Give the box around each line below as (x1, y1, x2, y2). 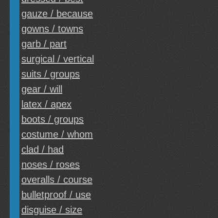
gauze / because (21, 8, 93, 19)
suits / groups (21, 69, 80, 79)
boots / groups (21, 114, 84, 125)
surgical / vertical (21, 54, 94, 64)
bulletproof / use (21, 189, 91, 200)
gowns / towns (21, 23, 83, 34)
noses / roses (21, 159, 80, 170)
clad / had (21, 144, 64, 155)
